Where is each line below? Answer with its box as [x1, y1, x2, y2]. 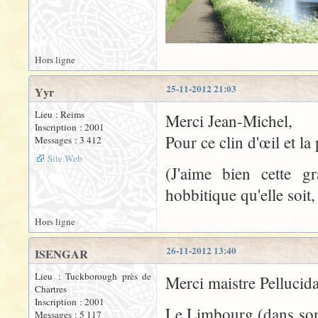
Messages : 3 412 [35, 133, 102, 147]
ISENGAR [35, 246, 88, 263]
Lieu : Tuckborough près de [35, 270, 151, 283]
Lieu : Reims [35, 108, 84, 121]
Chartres [35, 283, 67, 296]
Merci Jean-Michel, [165, 110, 292, 132]
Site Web [48, 152, 82, 165]
